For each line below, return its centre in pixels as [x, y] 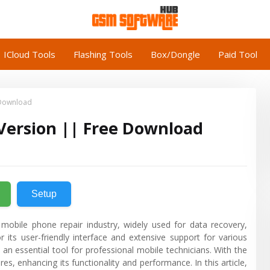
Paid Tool [238, 54]
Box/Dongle [175, 54]
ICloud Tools [30, 54]
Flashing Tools [103, 54]
